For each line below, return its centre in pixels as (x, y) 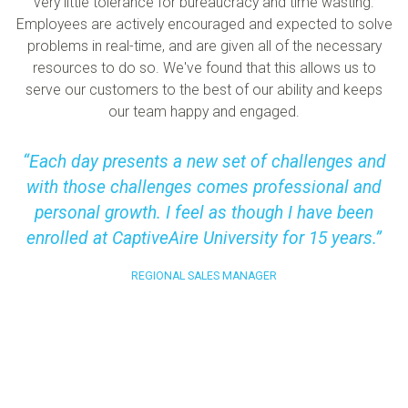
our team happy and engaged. (204, 112)
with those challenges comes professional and (204, 187)
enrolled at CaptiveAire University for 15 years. (201, 238)
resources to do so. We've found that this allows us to (204, 68)
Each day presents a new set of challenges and (207, 161)
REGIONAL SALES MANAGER (204, 276)
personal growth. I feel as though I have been (204, 212)
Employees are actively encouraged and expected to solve (204, 25)
